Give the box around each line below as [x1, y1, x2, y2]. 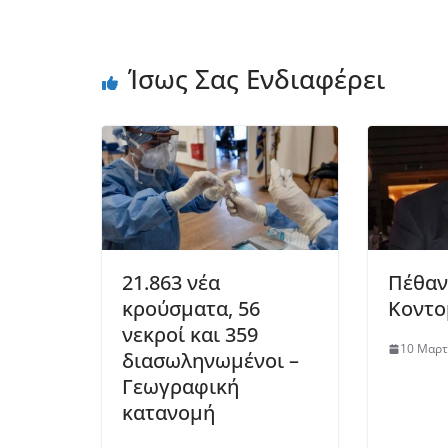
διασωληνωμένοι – [122, 347, 299, 375]
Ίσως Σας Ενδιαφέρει [128, 61, 385, 97]
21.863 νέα [122, 269, 220, 297]
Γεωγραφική [122, 373, 239, 401]
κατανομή [122, 399, 215, 427]
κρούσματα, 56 [122, 295, 260, 323]
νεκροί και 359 [122, 321, 258, 349]
